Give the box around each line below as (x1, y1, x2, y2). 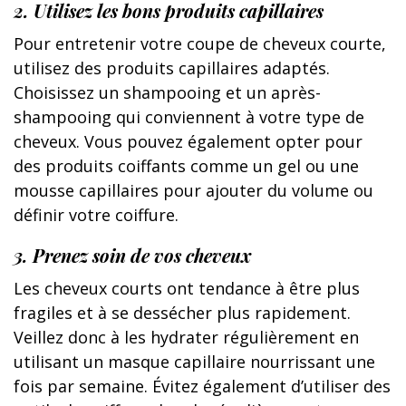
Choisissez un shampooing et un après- (14, 81, 321, 103)
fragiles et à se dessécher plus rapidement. (14, 301, 351, 324)
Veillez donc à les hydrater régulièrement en (14, 325, 359, 348)
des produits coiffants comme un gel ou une (14, 154, 359, 177)
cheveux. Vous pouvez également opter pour (14, 130, 362, 152)
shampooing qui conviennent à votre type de (14, 105, 364, 128)
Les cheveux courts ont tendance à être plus (14, 276, 360, 299)
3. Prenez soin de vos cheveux (14, 242, 251, 267)
